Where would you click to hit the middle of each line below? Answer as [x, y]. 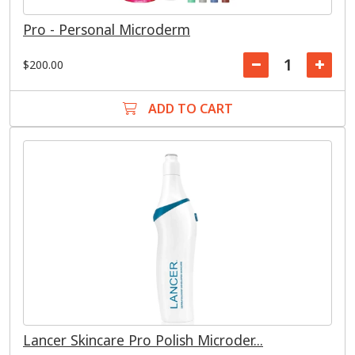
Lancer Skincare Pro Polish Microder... [143, 340]
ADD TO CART [189, 109]
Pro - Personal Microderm [107, 29]
